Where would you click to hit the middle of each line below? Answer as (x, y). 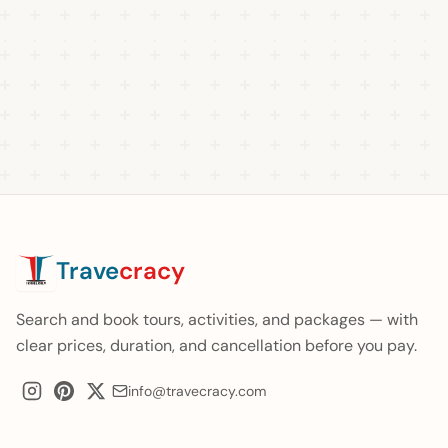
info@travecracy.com (197, 391)
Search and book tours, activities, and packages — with (217, 319)
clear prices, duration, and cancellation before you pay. (216, 345)
